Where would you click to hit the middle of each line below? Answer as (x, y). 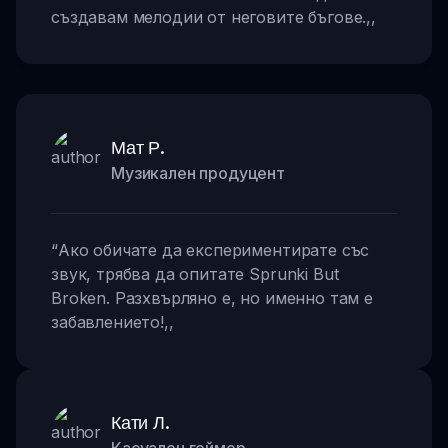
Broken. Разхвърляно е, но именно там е (212, 297)
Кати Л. (140, 421)
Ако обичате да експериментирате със (213, 249)
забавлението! (107, 321)
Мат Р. (138, 146)
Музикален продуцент (198, 172)
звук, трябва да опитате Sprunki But (195, 273)
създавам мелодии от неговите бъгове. (209, 16)
